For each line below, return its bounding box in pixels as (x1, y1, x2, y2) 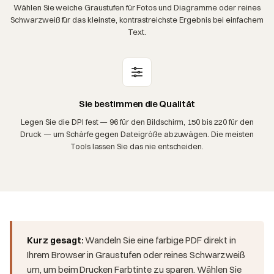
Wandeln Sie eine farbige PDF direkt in (85, 234, 236, 246)
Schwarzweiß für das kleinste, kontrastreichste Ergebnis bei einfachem (10, 14, 264, 24)
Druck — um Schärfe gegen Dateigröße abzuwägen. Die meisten (20, 128, 254, 139)
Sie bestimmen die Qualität (78, 97, 196, 109)
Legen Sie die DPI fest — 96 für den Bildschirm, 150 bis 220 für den (20, 116, 254, 127)
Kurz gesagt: (27, 234, 84, 246)
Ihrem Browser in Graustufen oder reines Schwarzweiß (27, 248, 245, 261)
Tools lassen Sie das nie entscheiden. (70, 141, 204, 151)
